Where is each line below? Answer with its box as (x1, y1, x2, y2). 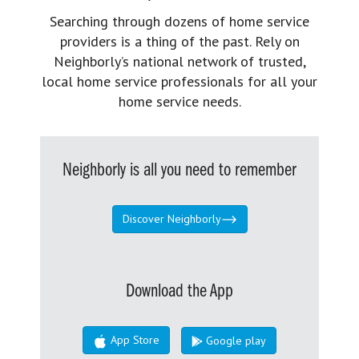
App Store (107, 333, 159, 348)
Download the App (126, 282, 233, 302)
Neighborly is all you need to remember (63, 160, 296, 180)
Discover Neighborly (122, 211, 221, 226)
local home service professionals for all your (42, 71, 317, 91)
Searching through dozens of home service (50, 11, 309, 30)
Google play (203, 333, 266, 348)
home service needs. (118, 91, 241, 111)
